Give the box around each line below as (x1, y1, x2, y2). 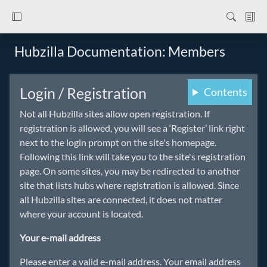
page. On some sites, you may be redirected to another (20, 165, 240, 176)
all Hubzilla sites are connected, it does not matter (20, 194, 222, 205)
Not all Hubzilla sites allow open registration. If (20, 108, 210, 119)
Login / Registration (20, 84, 147, 102)
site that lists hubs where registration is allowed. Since (20, 179, 239, 191)
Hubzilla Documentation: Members (14, 43, 225, 60)
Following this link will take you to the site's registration (20, 151, 246, 162)
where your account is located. (20, 208, 143, 219)
